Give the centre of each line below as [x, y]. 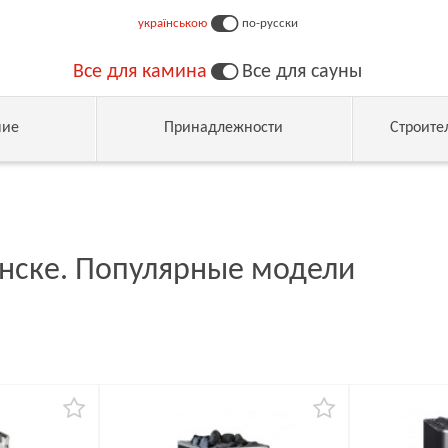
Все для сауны [301, 72]
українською [172, 23]
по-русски [269, 23]
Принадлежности [224, 128]
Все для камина [139, 72]
